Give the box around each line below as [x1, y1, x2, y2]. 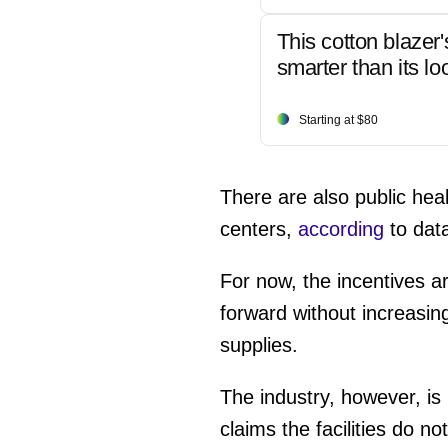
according [297, 217, 384, 240]
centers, [219, 217, 298, 240]
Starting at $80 [298, 112, 378, 127]
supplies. [219, 333, 298, 356]
